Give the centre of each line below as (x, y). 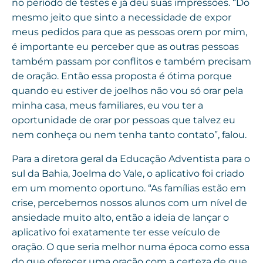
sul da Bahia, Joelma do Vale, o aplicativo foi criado (128, 173)
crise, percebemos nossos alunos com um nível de (129, 203)
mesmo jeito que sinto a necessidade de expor (122, 17)
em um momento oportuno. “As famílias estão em (129, 188)
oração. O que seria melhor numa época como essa (131, 247)
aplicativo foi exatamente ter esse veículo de (116, 232)
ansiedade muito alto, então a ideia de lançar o (120, 217)
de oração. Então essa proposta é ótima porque (122, 76)
